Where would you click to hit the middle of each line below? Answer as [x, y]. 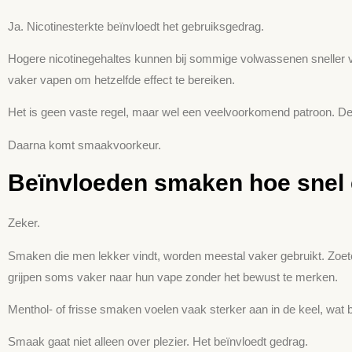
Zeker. [24, 223]
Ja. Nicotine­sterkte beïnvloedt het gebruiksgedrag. [136, 26]
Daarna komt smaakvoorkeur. [84, 145]
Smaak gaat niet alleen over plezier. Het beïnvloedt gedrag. [158, 342]
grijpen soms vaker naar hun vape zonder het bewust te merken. [173, 277]
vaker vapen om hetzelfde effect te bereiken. [121, 80]
